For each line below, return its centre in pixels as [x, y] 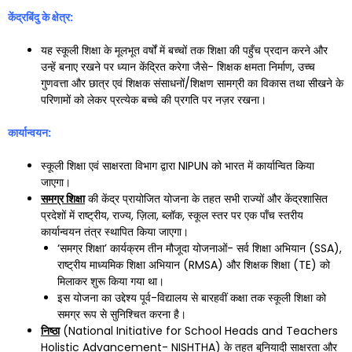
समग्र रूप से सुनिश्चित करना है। [122, 314]
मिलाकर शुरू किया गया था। [111, 281]
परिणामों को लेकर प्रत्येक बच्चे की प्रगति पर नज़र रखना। [154, 100]
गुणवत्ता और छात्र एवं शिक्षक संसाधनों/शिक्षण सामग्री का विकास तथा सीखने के [192, 83]
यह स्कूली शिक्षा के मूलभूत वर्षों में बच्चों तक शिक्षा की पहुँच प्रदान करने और [184, 50]
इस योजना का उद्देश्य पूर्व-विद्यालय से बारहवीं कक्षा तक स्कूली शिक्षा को [192, 298]
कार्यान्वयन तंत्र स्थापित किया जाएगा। [115, 232]
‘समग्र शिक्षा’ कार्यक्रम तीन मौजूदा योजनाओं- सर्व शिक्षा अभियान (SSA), [200, 248]
